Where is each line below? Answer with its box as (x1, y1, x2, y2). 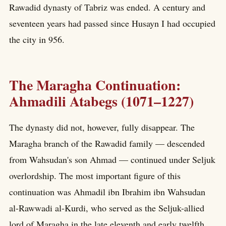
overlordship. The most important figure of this (9, 169, 181, 182)
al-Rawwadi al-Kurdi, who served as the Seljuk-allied (9, 202, 204, 214)
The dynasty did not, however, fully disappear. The (9, 121, 195, 134)
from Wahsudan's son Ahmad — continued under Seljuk (9, 153, 215, 166)
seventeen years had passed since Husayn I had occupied (9, 17, 215, 29)
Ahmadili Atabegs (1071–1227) (9, 90, 194, 111)
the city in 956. (9, 33, 65, 45)
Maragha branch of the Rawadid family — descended (9, 137, 205, 150)
